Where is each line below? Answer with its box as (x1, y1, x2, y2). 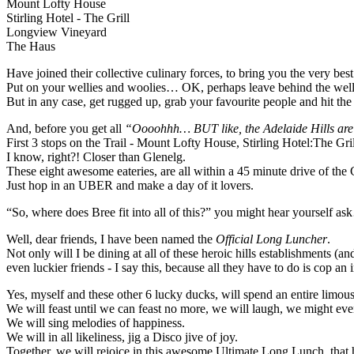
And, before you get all (6, 121, 125, 135)
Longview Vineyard (6, 24, 107, 39)
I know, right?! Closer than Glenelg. (6, 149, 186, 164)
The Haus (6, 39, 55, 53)
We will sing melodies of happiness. (6, 315, 185, 330)
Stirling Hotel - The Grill (6, 10, 130, 24)
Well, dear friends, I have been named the (6, 232, 216, 246)
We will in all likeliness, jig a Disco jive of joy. (6, 330, 238, 344)
